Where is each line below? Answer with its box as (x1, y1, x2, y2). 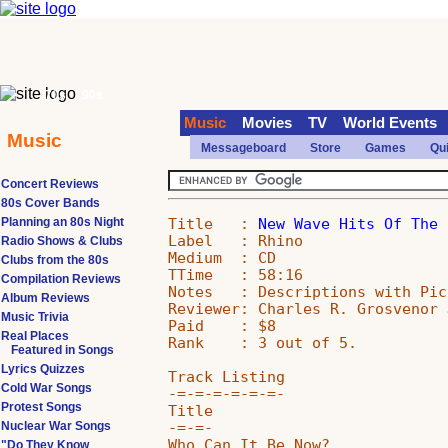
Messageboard (201, 141, 286, 155)
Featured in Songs (11, 343, 114, 357)
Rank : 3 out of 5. (168, 333, 358, 351)
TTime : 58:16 (168, 265, 304, 283)
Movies (242, 115, 292, 131)
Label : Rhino (168, 231, 304, 249)
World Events (343, 115, 437, 131)
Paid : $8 (168, 316, 277, 334)
